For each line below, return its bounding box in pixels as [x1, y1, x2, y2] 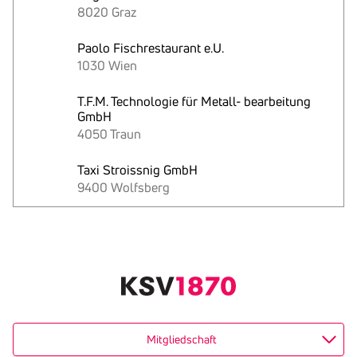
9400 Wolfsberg [77, 179, 170, 195]
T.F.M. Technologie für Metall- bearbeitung [77, 93, 311, 109]
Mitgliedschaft [147, 331, 217, 347]
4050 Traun [77, 126, 141, 142]
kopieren [13, 253, 61, 269]
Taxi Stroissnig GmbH [77, 162, 198, 178]
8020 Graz [77, 4, 136, 20]
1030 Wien [77, 57, 137, 73]
